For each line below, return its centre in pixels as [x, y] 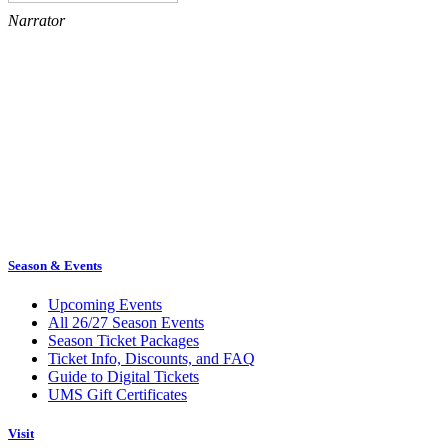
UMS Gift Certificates [117, 395]
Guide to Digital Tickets [123, 377]
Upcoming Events [105, 305]
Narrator [36, 20]
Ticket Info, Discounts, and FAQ [151, 359]
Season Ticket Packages [123, 341]
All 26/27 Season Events [126, 323]
